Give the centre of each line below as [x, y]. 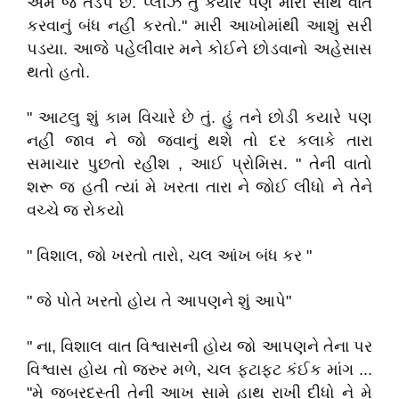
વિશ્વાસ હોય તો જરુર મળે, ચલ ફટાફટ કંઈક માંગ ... [199, 370]
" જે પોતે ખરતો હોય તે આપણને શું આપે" [159, 301]
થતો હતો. [58, 72]
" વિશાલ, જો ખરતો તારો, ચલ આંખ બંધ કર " [169, 256]
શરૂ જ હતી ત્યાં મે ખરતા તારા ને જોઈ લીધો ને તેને [199, 187]
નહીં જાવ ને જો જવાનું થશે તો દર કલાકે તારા [199, 141]
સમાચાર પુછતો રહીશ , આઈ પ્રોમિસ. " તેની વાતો [199, 164]
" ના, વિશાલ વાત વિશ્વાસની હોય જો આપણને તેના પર [199, 346]
